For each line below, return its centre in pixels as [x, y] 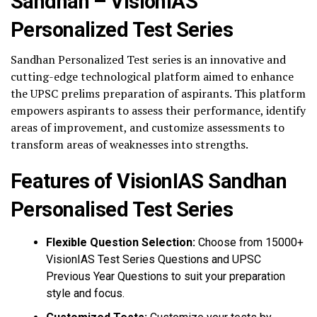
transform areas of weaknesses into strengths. [129, 144]
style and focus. [85, 293]
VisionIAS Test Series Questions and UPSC [154, 259]
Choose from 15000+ [251, 242]
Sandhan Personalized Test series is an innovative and [148, 59]
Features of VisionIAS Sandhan [149, 181]
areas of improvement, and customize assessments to [148, 127]
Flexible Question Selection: [122, 242]
